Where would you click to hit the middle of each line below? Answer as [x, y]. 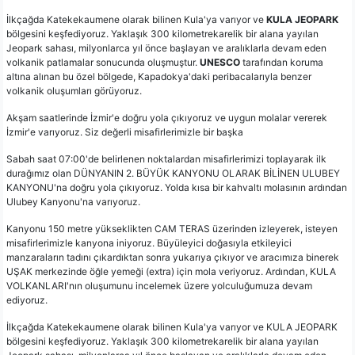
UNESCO [220, 63]
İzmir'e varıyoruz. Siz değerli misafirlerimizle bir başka [125, 132]
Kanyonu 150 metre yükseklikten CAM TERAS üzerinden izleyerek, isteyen [172, 229]
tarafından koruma [282, 63]
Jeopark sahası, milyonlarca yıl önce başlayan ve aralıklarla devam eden [166, 48]
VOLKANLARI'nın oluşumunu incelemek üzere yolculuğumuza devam [159, 286]
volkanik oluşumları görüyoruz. [74, 91]
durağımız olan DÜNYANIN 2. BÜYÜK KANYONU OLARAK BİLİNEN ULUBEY [173, 174]
